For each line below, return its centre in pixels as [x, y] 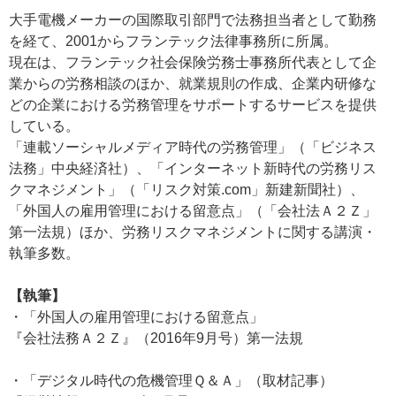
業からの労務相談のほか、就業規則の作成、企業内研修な [193, 84]
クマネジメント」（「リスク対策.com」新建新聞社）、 [187, 190]
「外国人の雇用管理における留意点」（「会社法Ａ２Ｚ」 [193, 211]
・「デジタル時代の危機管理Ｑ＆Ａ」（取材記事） [171, 381]
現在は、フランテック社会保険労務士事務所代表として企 [193, 63]
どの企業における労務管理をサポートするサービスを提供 [193, 105]
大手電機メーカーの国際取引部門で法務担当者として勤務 [193, 20]
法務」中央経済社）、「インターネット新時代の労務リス [193, 169]
